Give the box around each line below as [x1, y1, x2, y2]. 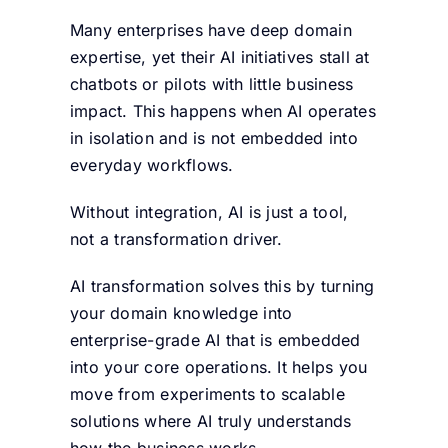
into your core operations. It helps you [69, 356, 368, 377]
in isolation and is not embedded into [69, 127, 358, 148]
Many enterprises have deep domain [69, 19, 352, 40]
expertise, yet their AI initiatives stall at [69, 46, 370, 67]
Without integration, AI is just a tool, [69, 201, 349, 222]
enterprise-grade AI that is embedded [69, 329, 361, 350]
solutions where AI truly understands [69, 410, 352, 431]
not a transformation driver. [69, 228, 283, 249]
